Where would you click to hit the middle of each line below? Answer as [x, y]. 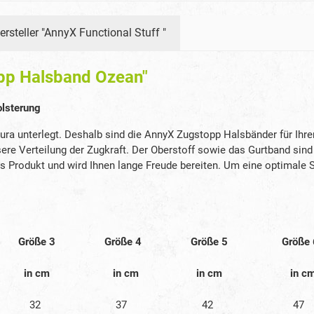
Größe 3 [35, 241]
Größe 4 [122, 241]
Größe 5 [209, 241]
